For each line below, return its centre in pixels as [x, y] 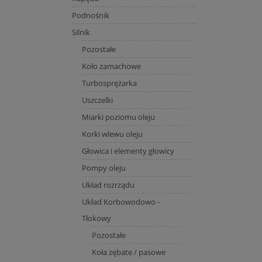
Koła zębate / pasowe [128, 252]
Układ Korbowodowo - [120, 201]
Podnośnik [90, 15]
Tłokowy [96, 218]
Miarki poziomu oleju [118, 117]
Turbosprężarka [109, 83]
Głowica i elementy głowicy [128, 151]
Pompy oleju [104, 168]
